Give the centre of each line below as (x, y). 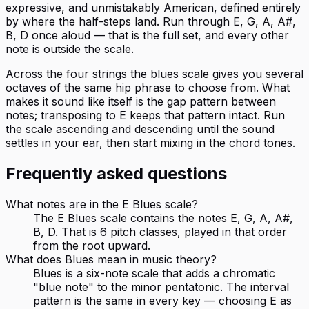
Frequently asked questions (116, 174)
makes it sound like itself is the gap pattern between (141, 102)
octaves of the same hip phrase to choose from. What (148, 88)
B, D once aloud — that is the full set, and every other (147, 36)
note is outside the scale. (70, 49)
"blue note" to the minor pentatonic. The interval (161, 287)
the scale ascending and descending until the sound (140, 129)
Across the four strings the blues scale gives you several (154, 74)
